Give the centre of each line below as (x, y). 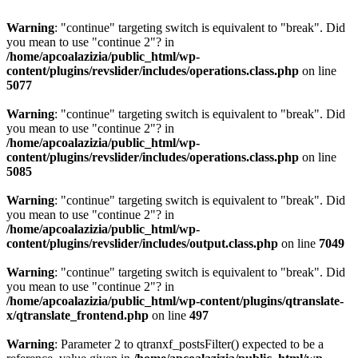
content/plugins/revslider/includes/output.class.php (142, 243)
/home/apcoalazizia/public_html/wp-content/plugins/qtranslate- (175, 301)
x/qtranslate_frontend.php (78, 315)
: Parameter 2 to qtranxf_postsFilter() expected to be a (189, 344)
